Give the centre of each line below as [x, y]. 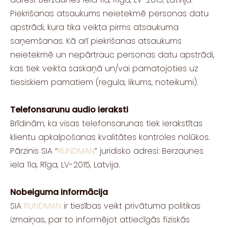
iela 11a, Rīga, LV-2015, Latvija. [67, 164]
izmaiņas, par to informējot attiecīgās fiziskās [100, 219]
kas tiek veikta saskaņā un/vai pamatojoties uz [104, 68]
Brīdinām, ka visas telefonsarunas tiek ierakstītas [106, 123]
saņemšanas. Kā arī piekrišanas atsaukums [96, 41]
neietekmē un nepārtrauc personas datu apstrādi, [112, 54]
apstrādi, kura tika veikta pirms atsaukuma [94, 27]
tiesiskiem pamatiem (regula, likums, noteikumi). [104, 82]
